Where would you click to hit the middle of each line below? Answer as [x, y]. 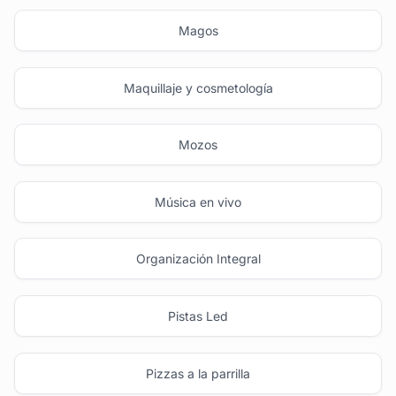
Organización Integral [198, 259]
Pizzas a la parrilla [198, 373]
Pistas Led [198, 316]
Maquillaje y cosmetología [198, 88]
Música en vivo [198, 202]
